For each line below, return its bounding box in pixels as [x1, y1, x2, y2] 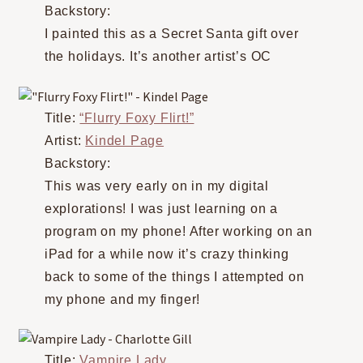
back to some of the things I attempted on [44, 269, 305, 284]
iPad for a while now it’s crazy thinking [44, 246, 289, 261]
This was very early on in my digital [44, 178, 269, 193]
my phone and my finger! [44, 292, 201, 306]
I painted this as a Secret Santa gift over [44, 27, 299, 41]
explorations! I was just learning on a [44, 201, 279, 216]
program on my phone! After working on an [44, 224, 313, 238]
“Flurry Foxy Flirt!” [79, 110, 194, 125]
